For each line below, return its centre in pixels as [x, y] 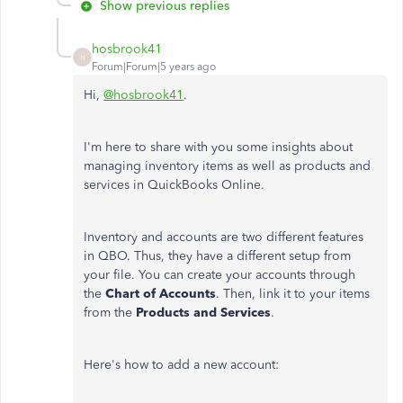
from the [110, 313]
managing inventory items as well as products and [227, 166]
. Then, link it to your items [293, 294]
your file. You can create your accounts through [219, 275]
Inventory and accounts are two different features [224, 237]
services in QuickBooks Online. [174, 185]
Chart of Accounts [161, 294]
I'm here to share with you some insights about [218, 148]
